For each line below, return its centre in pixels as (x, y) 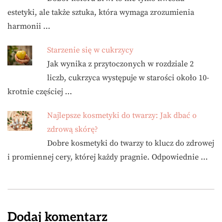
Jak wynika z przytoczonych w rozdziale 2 (120, 64)
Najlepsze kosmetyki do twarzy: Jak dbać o (122, 115)
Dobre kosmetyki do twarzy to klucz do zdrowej (131, 143)
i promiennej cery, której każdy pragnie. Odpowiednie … (108, 157)
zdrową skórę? (73, 129)
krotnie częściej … (40, 92)
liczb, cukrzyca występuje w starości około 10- (128, 78)
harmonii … (29, 26)
